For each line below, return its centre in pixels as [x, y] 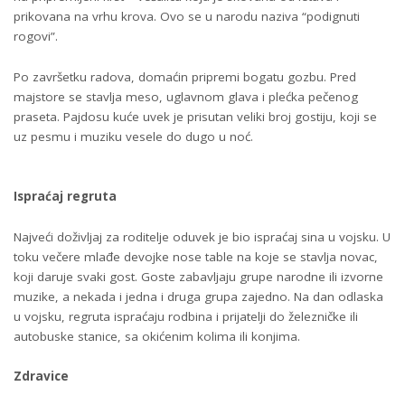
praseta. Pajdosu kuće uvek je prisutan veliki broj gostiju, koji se [195, 116]
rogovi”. [36, 37]
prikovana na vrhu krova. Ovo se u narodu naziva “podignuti [187, 17]
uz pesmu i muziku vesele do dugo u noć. [133, 136]
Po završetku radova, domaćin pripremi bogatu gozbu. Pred [185, 76]
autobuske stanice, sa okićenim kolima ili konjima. [157, 336]
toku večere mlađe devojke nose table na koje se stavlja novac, [196, 256]
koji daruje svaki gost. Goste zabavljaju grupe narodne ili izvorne [198, 276]
